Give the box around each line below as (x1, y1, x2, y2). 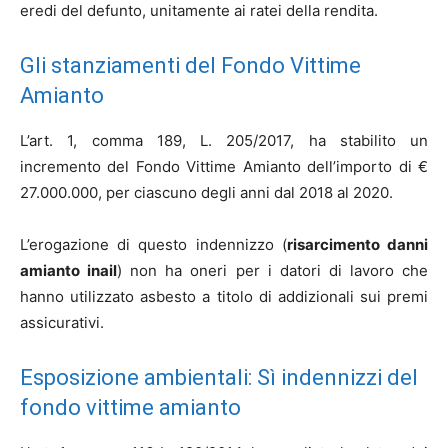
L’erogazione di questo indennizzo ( (20, 235, 287, 254)
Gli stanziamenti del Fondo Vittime (20, 53, 361, 78)
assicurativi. (20, 313, 104, 332)
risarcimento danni (286, 235, 429, 254)
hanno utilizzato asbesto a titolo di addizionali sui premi (20, 287, 428, 306)
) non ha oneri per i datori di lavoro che (117, 261, 429, 280)
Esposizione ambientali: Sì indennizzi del (20, 365, 418, 390)
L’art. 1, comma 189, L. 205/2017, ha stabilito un (20, 131, 428, 150)
